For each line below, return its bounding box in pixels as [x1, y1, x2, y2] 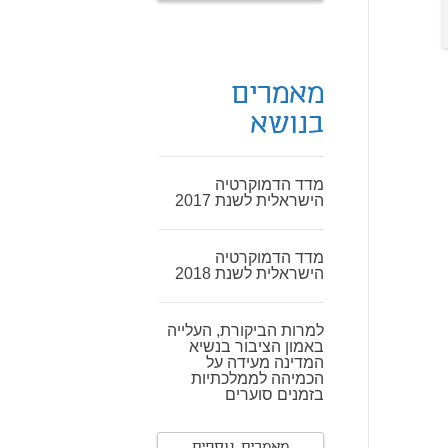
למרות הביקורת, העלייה [167, 322, 324, 339]
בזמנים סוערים [225, 386, 324, 403]
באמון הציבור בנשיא [189, 338, 324, 355]
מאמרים [231, 77, 324, 114]
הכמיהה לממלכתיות [191, 370, 324, 387]
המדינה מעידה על [206, 354, 324, 371]
